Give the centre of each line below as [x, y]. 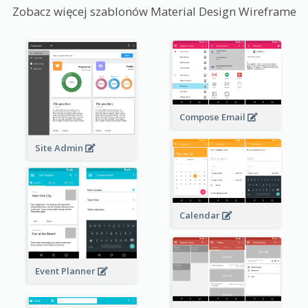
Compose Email [213, 117]
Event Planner [66, 271]
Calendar [200, 215]
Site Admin [60, 148]
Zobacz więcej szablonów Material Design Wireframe [154, 11]
